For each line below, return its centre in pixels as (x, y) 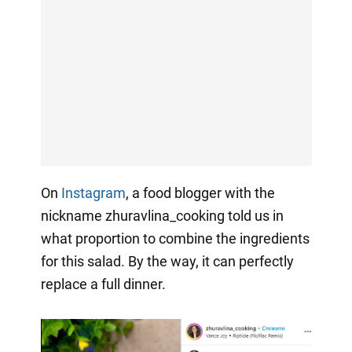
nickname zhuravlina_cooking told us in (162, 215)
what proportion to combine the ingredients (175, 238)
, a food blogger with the (200, 192)
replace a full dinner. (103, 284)
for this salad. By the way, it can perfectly (167, 261)
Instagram (93, 192)
